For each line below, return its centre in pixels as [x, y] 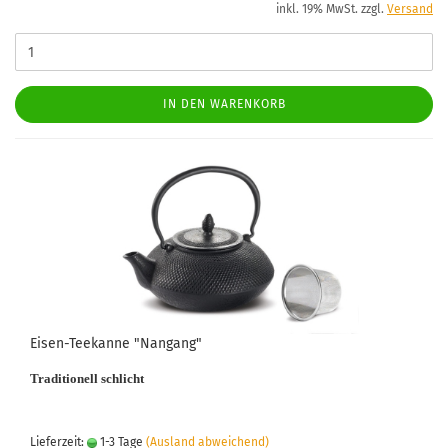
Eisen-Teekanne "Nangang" [116, 343]
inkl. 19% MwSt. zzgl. [331, 9]
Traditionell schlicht [87, 378]
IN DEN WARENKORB [224, 104]
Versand [410, 9]
